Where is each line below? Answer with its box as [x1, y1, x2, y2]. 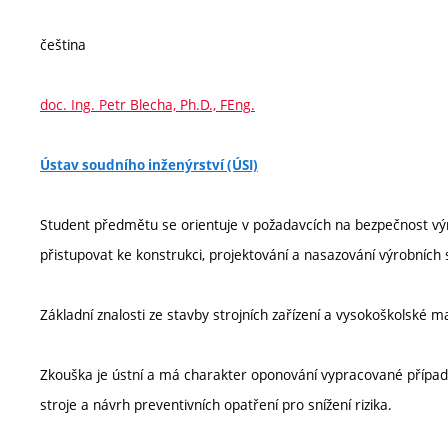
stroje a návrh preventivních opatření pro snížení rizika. [40, 395, 392, 415]
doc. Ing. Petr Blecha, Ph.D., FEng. [40, 95, 255, 115]
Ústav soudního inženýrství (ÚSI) [40, 156, 258, 175]
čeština [40, 35, 86, 55]
